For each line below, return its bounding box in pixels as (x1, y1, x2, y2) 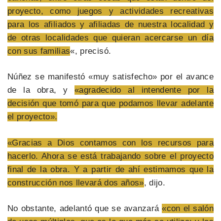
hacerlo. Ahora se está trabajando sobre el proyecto (7, 151, 214, 161)
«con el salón (162, 204, 214, 214)
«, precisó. (70, 46, 111, 56)
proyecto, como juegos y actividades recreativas (7, 6, 214, 16)
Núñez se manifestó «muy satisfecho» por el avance (7, 72, 214, 82)
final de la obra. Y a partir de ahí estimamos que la (7, 164, 214, 174)
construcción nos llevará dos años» (7, 178, 144, 187)
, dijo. (144, 178, 165, 187)
